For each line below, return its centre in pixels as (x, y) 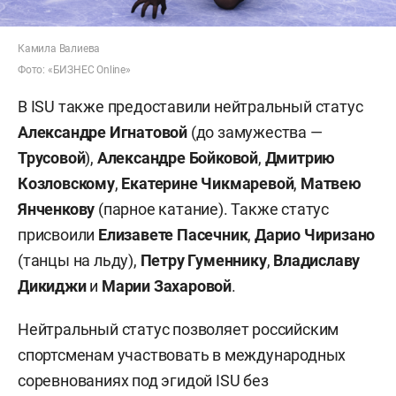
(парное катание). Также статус (212, 209)
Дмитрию (300, 157)
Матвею (331, 183)
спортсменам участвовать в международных (182, 354)
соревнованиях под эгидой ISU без (143, 380)
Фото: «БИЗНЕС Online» (74, 69)
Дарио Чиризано (315, 234)
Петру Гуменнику (203, 260)
